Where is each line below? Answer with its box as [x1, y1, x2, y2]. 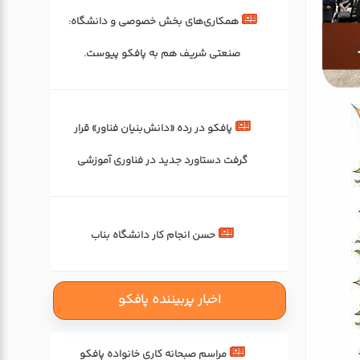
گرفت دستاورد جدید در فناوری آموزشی [76, 153, 247, 169]
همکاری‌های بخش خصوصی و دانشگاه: [67, 14, 239, 30]
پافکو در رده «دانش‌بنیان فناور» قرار [74, 121, 233, 137]
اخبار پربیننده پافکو [117, 290, 221, 310]
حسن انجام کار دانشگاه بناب [91, 227, 216, 243]
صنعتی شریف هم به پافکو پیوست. [84, 46, 241, 62]
